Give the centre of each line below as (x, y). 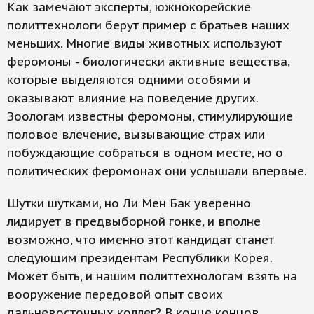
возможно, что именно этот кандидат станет (141, 240)
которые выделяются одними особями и (129, 80)
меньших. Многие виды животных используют (144, 43)
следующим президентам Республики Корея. (139, 258)
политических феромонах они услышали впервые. (157, 171)
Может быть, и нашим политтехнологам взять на (152, 276)
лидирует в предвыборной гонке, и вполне (134, 221)
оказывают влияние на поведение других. (132, 98)
